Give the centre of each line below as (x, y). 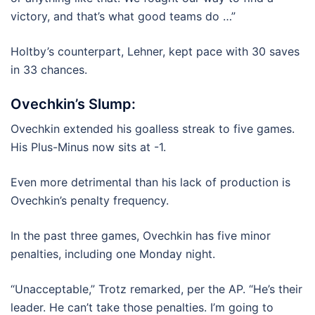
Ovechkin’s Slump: (73, 104)
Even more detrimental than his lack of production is (150, 182)
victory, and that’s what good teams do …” (123, 16)
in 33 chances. (49, 70)
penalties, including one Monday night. (113, 254)
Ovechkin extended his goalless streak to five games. (153, 129)
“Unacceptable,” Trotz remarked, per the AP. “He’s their (156, 289)
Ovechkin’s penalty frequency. (90, 200)
